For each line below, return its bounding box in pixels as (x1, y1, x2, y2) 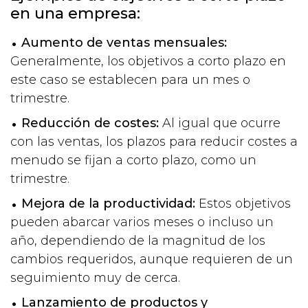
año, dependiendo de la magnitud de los (10, 232, 265, 248)
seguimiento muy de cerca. (10, 269, 180, 285)
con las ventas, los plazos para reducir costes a (10, 133, 298, 149)
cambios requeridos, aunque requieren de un (10, 251, 293, 267)
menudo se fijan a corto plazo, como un (10, 152, 256, 168)
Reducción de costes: (21, 115, 159, 131)
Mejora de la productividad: (21, 195, 195, 211)
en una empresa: (10, 3, 140, 23)
